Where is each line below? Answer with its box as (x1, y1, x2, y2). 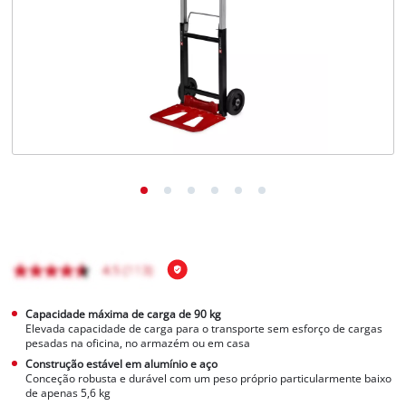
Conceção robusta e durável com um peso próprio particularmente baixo (25, 371, 392, 385)
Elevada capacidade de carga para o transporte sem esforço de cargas (25, 321, 383, 335)
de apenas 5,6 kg (25, 385, 111, 400)
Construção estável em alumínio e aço (25, 356, 218, 371)
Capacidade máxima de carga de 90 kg (25, 306, 222, 321)
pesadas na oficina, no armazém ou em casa (25, 335, 251, 350)
